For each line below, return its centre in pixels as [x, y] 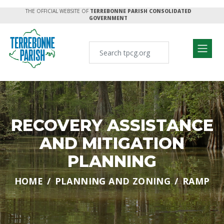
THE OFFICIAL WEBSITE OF [57, 11]
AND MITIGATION [112, 143]
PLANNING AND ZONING [113, 181]
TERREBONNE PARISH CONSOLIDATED [140, 11]
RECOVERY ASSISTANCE [112, 125]
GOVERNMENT [108, 18]
